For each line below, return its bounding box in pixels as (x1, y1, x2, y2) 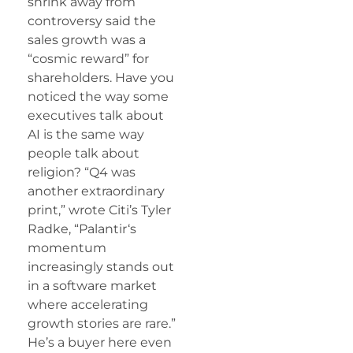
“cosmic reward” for (28, 50, 149, 66)
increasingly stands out (28, 258, 174, 274)
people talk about (28, 145, 139, 161)
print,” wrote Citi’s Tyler (28, 202, 171, 217)
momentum (28, 240, 106, 255)
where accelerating (28, 296, 148, 312)
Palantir (79, 221, 128, 236)
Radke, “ (28, 221, 79, 236)
